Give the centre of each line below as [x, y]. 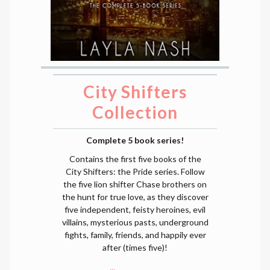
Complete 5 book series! [135, 140]
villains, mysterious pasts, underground [135, 222]
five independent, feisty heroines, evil [135, 210]
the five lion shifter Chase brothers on [135, 184]
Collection [135, 112]
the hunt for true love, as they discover [135, 197]
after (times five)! [135, 248]
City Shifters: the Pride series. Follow [135, 172]
